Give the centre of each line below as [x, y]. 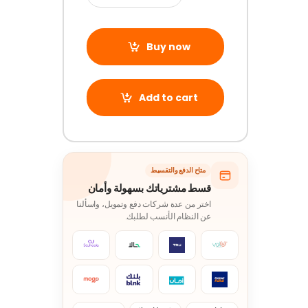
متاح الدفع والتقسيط [178, 170]
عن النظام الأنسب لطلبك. [168, 217]
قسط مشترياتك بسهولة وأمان [149, 188]
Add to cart [168, 97]
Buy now [168, 46]
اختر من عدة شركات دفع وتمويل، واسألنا [144, 205]
